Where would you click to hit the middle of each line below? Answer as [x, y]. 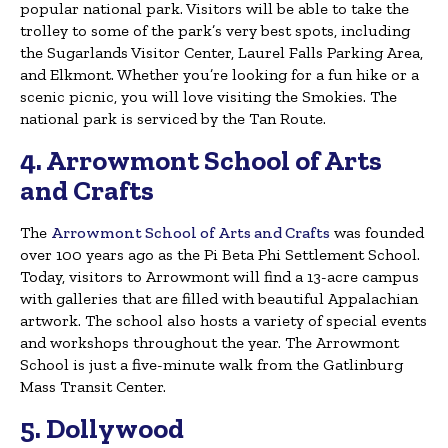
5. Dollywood [102, 429]
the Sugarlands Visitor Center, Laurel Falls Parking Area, [221, 53]
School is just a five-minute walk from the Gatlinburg [211, 365]
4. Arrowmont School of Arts [201, 161]
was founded [377, 233]
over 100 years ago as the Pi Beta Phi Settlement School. [220, 255]
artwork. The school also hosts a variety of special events [223, 321]
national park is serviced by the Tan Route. [173, 119]
